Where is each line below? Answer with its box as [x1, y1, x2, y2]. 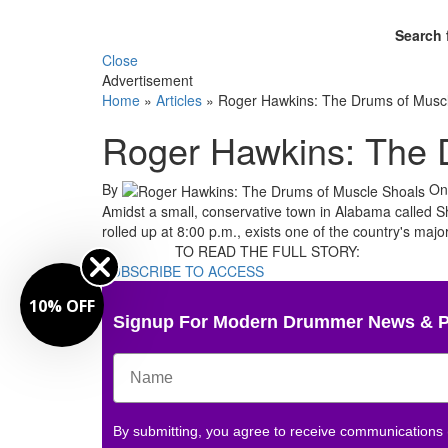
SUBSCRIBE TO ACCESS [102, 260, 264, 281]
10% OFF [29, 294, 95, 317]
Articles [156, 89, 202, 110]
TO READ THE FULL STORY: [175, 240, 361, 261]
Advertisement [102, 69, 193, 90]
